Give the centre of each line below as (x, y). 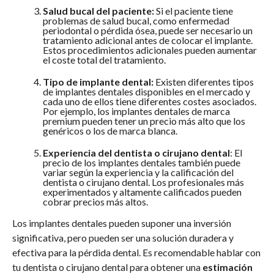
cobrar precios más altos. (95, 202)
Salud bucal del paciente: (98, 11)
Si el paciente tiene (193, 11)
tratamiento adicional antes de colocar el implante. (147, 40)
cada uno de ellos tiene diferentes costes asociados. (149, 102)
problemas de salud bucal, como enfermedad (136, 21)
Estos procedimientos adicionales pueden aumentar (150, 50)
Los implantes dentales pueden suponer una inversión (121, 223)
